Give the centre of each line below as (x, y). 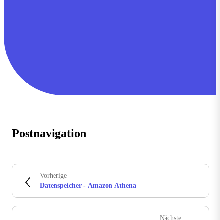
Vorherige (53, 176)
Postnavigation (49, 133)
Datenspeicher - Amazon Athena (88, 186)
